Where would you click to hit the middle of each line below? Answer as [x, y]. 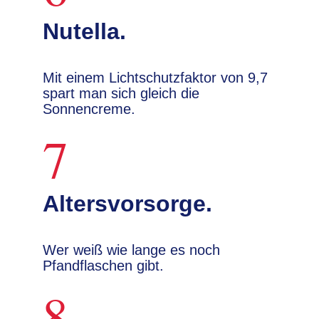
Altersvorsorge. [127, 204]
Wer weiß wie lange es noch [131, 250]
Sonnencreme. [89, 109]
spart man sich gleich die [121, 93]
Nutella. [84, 31]
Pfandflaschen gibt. [103, 266]
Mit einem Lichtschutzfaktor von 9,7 [155, 78]
